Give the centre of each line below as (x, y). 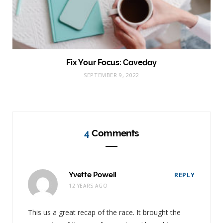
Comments (114, 133)
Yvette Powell (93, 174)
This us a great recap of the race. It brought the (104, 212)
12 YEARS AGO (88, 185)
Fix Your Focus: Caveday (111, 62)
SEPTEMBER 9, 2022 (111, 75)
